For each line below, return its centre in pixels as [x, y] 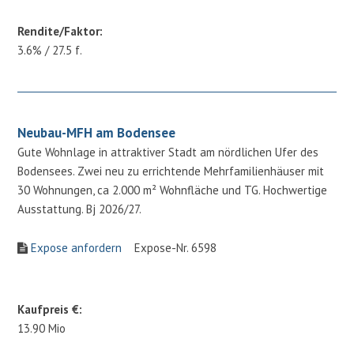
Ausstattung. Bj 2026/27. [81, 209]
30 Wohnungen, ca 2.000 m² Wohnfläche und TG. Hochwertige [173, 190]
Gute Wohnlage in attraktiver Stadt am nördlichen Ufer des [168, 152]
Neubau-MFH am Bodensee [97, 132]
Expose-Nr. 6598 [169, 247]
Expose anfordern [77, 247]
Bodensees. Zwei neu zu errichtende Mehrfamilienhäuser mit [171, 171]
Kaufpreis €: [50, 309]
